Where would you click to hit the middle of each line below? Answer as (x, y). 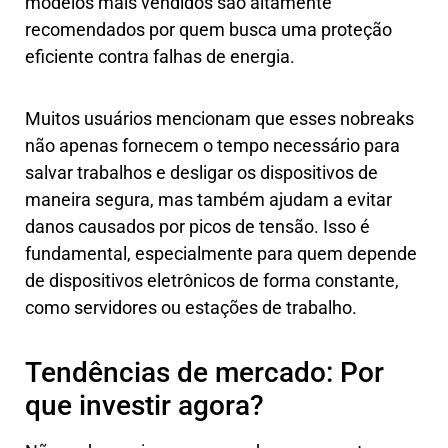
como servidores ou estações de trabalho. (191, 307)
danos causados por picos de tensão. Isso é (197, 226)
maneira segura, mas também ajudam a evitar (208, 199)
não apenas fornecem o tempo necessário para (212, 145)
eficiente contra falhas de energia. (160, 56)
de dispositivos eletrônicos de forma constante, (212, 280)
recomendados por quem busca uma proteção (208, 29)
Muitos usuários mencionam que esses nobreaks (219, 118)
